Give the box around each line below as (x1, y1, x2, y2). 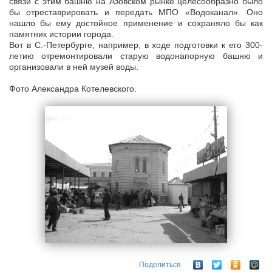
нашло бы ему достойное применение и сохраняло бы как (9, 18, 263, 29)
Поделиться (139, 260, 181, 269)
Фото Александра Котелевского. (9, 84, 137, 94)
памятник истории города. (9, 29, 114, 39)
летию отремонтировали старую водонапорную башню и (9, 51, 263, 61)
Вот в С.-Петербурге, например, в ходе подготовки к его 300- (9, 40, 263, 50)
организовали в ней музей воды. (9, 62, 138, 72)
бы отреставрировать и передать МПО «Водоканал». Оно (9, 7, 263, 18)
